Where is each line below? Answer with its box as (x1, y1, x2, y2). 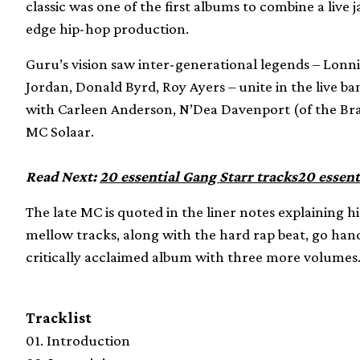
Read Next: (26, 168, 100, 186)
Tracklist (26, 309, 92, 327)
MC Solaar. (26, 123, 94, 141)
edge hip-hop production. (26, 20, 189, 38)
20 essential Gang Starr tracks (100, 168, 297, 186)
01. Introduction (26, 332, 130, 350)
